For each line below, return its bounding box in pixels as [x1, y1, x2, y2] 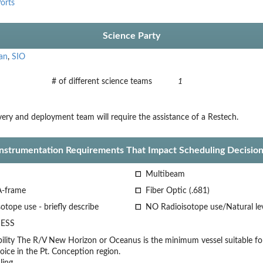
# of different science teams [51, 77, 152, 86]
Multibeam [143, 170, 185, 178]
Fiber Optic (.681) [143, 186, 210, 195]
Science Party [103, 31, 160, 41]
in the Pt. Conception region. [16, 247, 120, 256]
